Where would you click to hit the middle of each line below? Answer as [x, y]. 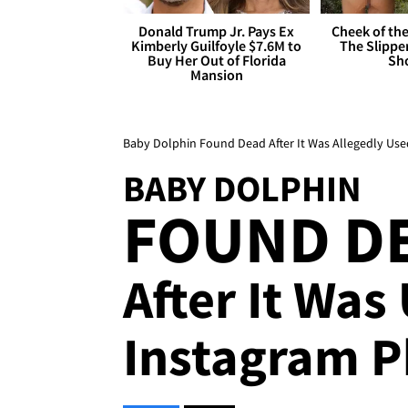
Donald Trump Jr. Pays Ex [217, 31]
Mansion [216, 75]
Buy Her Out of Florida [216, 61]
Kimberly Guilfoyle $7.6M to [217, 46]
